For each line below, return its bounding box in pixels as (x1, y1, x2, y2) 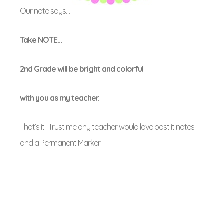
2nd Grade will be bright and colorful (20, 64, 143, 74)
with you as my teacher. (20, 93, 99, 103)
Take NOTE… (20, 35, 62, 45)
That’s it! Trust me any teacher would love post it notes (20, 122, 194, 132)
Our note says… (20, 6, 70, 16)
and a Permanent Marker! (20, 138, 101, 148)
